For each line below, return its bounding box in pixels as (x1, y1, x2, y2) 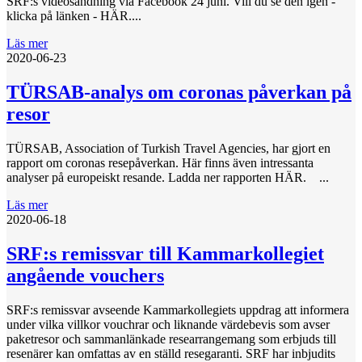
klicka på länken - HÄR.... (6, 9, 141, 23)
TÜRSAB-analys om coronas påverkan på (6, 82, 351, 103)
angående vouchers (6, 265, 164, 287)
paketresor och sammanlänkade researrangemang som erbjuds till (6, 331, 336, 346)
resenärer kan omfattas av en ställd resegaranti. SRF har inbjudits (6, 346, 335, 360)
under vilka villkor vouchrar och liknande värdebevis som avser (6, 317, 330, 331)
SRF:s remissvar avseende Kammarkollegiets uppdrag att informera (6, 302, 349, 317)
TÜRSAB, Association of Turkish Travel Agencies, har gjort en (6, 141, 330, 156)
